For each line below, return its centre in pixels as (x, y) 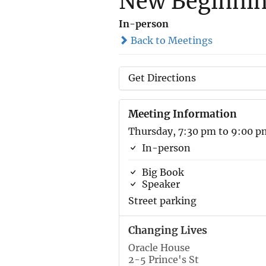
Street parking (162, 201)
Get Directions (162, 78)
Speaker (159, 184)
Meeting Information (182, 114)
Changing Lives (167, 230)
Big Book (161, 172)
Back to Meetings (170, 40)
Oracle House (159, 248)
